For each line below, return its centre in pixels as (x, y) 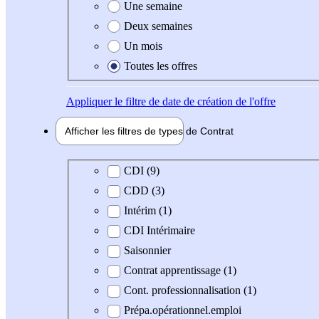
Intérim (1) (148, 211)
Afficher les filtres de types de (132, 131)
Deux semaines (158, 26)
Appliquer (89, 101)
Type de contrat (112, 170)
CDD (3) (144, 191)
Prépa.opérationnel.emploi (183, 310)
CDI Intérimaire (159, 231)
